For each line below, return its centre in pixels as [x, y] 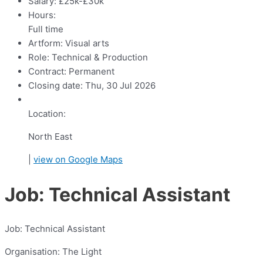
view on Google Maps [78, 160]
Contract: [47, 72]
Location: [47, 114]
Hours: [42, 15]
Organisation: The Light [53, 252]
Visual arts [86, 43]
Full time [46, 29]
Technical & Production [99, 58]
